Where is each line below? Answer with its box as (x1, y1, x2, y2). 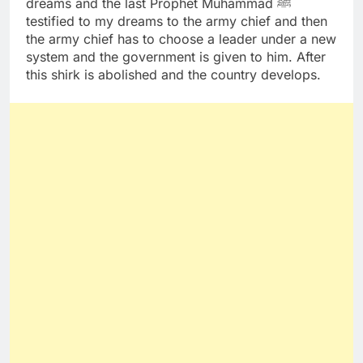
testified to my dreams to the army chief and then (26, 12, 327, 29)
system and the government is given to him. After (26, 48, 326, 65)
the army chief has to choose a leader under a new (26, 30, 336, 47)
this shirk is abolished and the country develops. (26, 66, 321, 83)
